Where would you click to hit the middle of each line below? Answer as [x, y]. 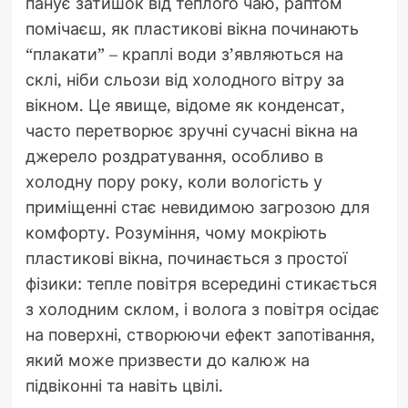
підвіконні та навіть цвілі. [124, 385]
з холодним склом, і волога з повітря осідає [202, 308]
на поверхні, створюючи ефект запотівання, [200, 334]
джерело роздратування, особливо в [174, 155]
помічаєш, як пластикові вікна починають [192, 28]
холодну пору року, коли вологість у [173, 181]
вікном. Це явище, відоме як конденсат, [185, 104]
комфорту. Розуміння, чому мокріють [176, 232]
